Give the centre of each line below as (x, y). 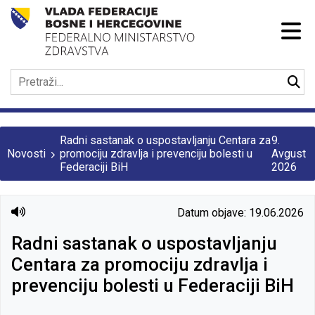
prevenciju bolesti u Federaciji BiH (153, 285)
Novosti (26, 154)
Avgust (288, 154)
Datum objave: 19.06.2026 (240, 213)
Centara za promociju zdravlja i (140, 264)
